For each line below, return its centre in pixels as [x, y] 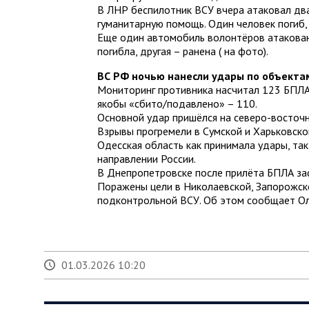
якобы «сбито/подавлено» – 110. [178, 103]
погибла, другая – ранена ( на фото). [183, 51]
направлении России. [147, 158]
